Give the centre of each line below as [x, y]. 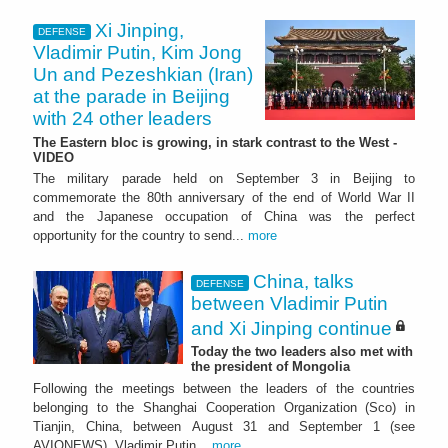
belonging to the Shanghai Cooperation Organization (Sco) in [224, 408]
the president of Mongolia [270, 367]
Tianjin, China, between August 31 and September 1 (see [224, 427]
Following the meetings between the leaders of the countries [224, 389]
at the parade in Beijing [131, 96]
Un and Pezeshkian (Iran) [143, 74]
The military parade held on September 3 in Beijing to [224, 179]
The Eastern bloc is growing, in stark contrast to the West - [215, 142]
